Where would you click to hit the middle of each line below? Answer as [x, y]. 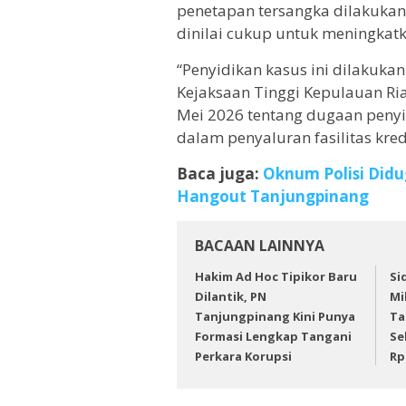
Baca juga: [220, 173]
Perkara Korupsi [243, 356]
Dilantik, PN [231, 296]
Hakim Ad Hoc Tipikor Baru [276, 276]
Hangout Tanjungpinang [273, 196]
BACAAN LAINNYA [260, 245]
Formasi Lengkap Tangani [273, 336]
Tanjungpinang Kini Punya [275, 316]
